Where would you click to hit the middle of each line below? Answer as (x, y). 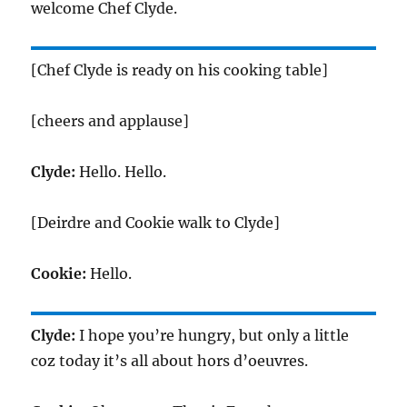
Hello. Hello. (121, 172)
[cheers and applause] (110, 121)
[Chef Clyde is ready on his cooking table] (180, 70)
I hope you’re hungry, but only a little (213, 335)
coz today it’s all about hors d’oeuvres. (170, 361)
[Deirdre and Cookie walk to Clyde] (156, 223)
